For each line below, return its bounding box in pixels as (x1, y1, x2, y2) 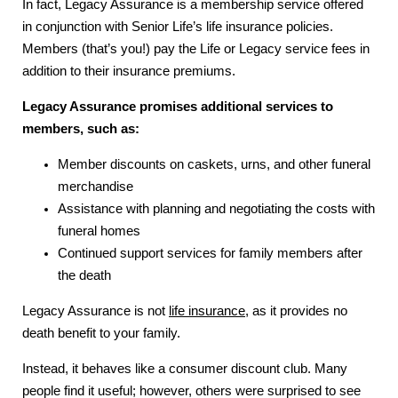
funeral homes (58, 223, 140, 238)
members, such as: (22, 122, 139, 137)
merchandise (58, 179, 133, 194)
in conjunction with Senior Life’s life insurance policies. (22, 20, 333, 35)
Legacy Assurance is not (22, 303, 169, 318)
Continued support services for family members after (58, 245, 362, 260)
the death (58, 267, 111, 283)
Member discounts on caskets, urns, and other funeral (58, 156, 370, 171)
